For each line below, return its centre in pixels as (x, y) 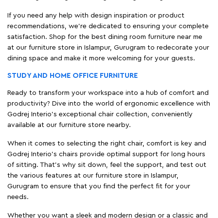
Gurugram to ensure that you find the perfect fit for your (99, 186)
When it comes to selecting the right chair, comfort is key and (107, 143)
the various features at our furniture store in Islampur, (93, 175)
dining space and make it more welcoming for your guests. (101, 58)
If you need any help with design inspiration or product (96, 15)
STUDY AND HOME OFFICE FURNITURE (73, 75)
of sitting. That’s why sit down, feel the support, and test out (107, 165)
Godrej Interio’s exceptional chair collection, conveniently (100, 114)
